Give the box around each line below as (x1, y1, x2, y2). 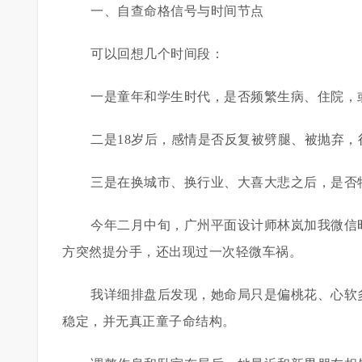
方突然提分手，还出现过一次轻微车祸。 (62, 245, 302, 259)
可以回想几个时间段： (90, 47, 224, 61)
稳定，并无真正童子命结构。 (62, 314, 236, 328)
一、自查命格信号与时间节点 (90, 4, 264, 18)
